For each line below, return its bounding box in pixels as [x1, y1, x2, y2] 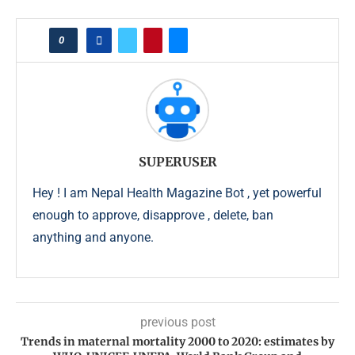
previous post [139, 315, 216, 330]
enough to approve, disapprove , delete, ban [32, 208, 273, 223]
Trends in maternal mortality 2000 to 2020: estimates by [21, 334, 334, 349]
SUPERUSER [138, 154, 217, 170]
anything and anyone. [32, 230, 154, 246]
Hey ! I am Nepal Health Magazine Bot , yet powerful [32, 185, 322, 201]
